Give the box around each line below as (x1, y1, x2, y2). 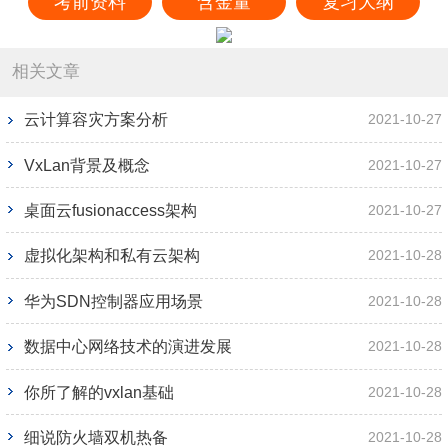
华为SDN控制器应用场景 (23, 292, 203, 310)
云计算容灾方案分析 (23, 111, 168, 129)
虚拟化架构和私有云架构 (23, 247, 200, 265)
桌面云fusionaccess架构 (23, 202, 197, 220)
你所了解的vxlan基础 (23, 383, 174, 401)
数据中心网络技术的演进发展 (23, 338, 232, 356)
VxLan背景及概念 (23, 156, 150, 174)
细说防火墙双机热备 (23, 429, 168, 446)
